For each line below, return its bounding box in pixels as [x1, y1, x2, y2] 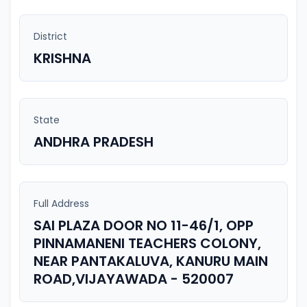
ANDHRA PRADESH [34, 132, 153, 151]
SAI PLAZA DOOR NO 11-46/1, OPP [34, 216, 254, 235]
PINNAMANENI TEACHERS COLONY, [34, 234, 261, 253]
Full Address [34, 197, 89, 210]
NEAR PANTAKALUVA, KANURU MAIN [34, 251, 268, 271]
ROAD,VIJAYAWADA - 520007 [34, 269, 234, 288]
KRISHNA [34, 49, 91, 68]
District [34, 29, 67, 43]
